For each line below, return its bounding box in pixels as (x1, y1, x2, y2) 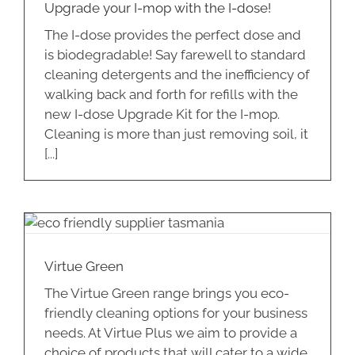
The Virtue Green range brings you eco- (44, 285, 289, 301)
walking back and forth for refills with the (44, 86, 298, 102)
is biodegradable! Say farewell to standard (44, 47, 306, 63)
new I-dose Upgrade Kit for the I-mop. (44, 106, 283, 122)
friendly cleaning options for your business (44, 305, 307, 321)
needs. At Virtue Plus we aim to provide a (44, 325, 297, 341)
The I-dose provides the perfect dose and (44, 27, 301, 43)
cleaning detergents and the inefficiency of (44, 67, 310, 82)
